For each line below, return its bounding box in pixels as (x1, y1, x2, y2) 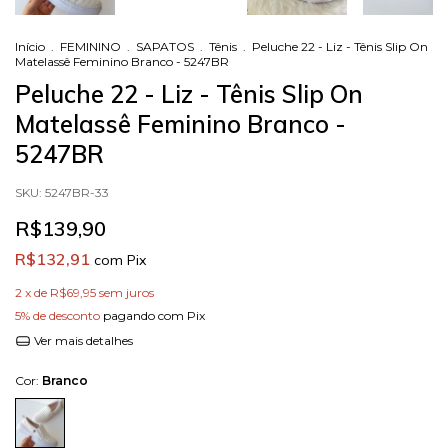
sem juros (99, 285, 154, 301)
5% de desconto (15, 308, 100, 324)
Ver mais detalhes (30, 333, 133, 349)
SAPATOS (136, 39, 194, 55)
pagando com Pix (100, 308, 205, 324)
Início (15, 39, 45, 55)
